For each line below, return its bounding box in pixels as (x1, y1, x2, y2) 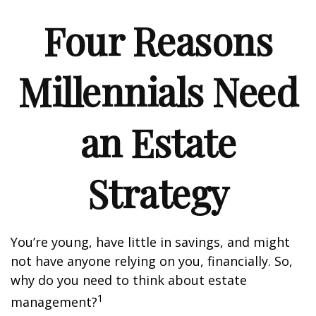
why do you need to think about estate (11, 272, 247, 288)
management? (11, 293, 97, 310)
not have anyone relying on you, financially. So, (11, 253, 293, 269)
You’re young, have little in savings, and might (11, 233, 290, 250)
